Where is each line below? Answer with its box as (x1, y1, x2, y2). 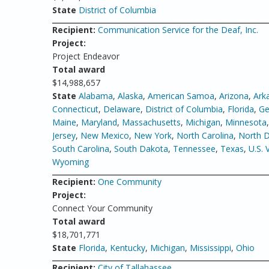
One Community (98, 176, 162, 187)
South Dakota (114, 143, 168, 154)
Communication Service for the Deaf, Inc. (98, 24, 258, 35)
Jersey (52, 130, 76, 141)
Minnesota (225, 116, 267, 128)
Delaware (103, 103, 141, 115)
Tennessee (173, 143, 216, 154)
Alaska (118, 90, 143, 101)
